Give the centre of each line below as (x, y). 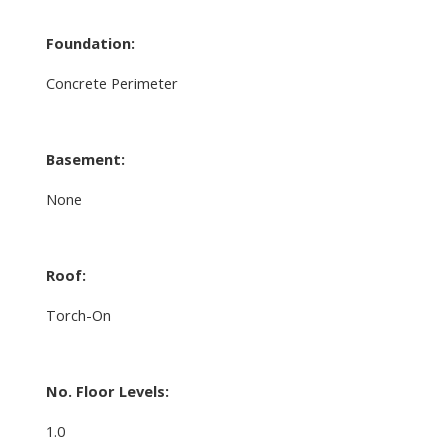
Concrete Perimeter (111, 82)
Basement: (85, 158)
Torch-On (78, 314)
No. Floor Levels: (107, 390)
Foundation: (90, 42)
